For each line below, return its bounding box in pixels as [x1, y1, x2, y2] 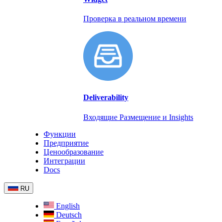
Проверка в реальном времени [83, 14, 186, 23]
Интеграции [44, 156, 85, 165]
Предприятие [44, 138, 89, 147]
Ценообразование [44, 147, 104, 156]
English [56, 201, 80, 210]
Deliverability [83, 93, 128, 102]
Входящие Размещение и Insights [83, 112, 193, 121]
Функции [44, 129, 76, 138]
